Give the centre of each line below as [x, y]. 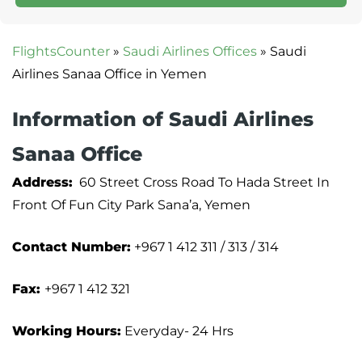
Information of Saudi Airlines [163, 120]
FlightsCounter [61, 52]
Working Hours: [67, 331]
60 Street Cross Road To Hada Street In [201, 183]
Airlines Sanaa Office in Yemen [109, 74]
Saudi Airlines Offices [190, 52]
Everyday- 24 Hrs [177, 331]
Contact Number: [72, 247]
